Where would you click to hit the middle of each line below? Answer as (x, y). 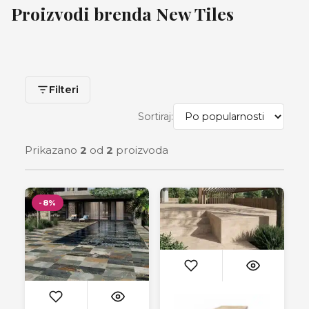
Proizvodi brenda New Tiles (122, 13)
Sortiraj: (156, 117)
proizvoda (141, 150)
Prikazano (52, 150)
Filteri (64, 90)
